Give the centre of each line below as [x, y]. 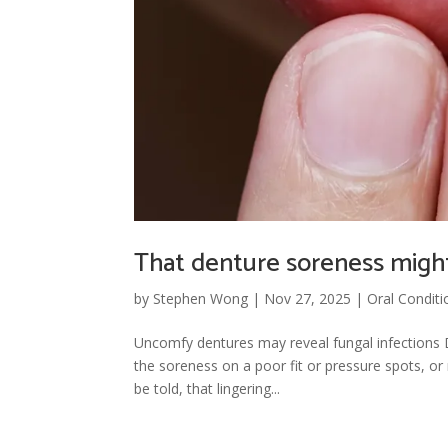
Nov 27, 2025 [308, 298]
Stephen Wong [201, 298]
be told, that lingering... [207, 388]
